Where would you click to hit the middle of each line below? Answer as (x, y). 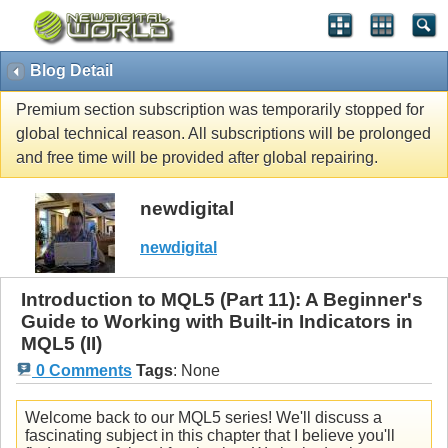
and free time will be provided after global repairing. (197, 158)
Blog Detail (71, 70)
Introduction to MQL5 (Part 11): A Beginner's (222, 300)
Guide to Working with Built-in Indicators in (217, 322)
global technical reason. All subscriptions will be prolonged (223, 134)
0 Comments (82, 371)
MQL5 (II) (61, 344)
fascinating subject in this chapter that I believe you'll (210, 436)
